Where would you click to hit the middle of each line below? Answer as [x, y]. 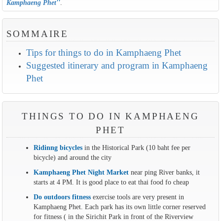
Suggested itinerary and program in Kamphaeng [117, 65]
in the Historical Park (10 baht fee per [136, 148]
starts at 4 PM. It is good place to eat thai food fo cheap [111, 182]
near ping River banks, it [164, 172]
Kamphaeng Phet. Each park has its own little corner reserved [119, 207]
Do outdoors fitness [63, 197]
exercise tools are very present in [138, 197]
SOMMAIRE [37, 34]
